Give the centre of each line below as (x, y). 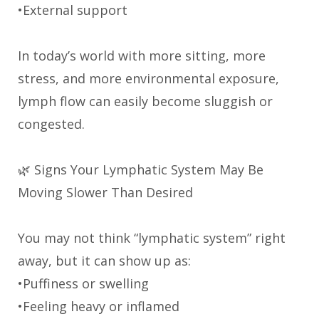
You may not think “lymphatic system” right (152, 237)
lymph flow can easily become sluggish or (145, 101)
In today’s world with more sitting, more (142, 55)
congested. (51, 124)
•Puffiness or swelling (83, 283)
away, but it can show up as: (104, 260)
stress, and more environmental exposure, (148, 78)
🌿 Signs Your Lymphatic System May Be (141, 169)
